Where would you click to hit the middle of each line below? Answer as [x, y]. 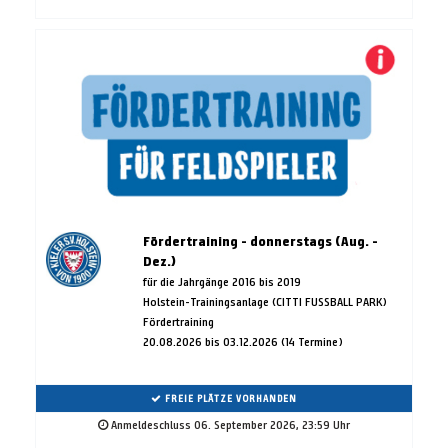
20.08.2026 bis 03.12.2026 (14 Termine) [242, 341]
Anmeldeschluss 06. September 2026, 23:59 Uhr [229, 424]
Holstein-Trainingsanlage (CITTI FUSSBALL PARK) [264, 301]
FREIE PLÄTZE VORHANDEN [229, 398]
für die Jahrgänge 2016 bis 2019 [221, 281]
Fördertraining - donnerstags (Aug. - [260, 241]
